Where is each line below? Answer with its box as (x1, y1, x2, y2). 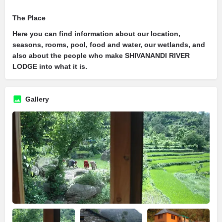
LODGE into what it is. (12, 62, 87, 70)
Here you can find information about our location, (12, 30, 180, 38)
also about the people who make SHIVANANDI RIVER (12, 52, 190, 59)
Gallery (25, 95, 49, 103)
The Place (12, 14, 46, 22)
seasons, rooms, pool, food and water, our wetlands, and (12, 41, 205, 49)
